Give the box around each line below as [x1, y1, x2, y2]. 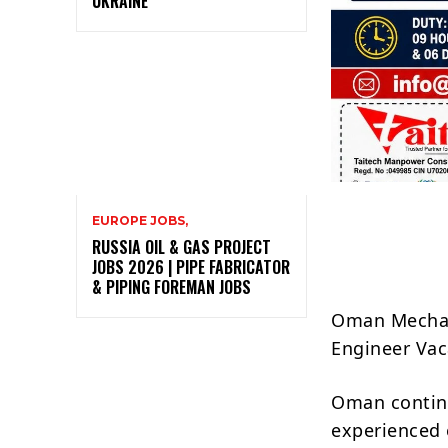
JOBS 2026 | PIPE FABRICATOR [92, 254, 290, 279]
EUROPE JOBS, [92, 212, 188, 228]
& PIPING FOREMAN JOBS [92, 274, 251, 299]
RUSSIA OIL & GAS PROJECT [92, 234, 271, 259]
